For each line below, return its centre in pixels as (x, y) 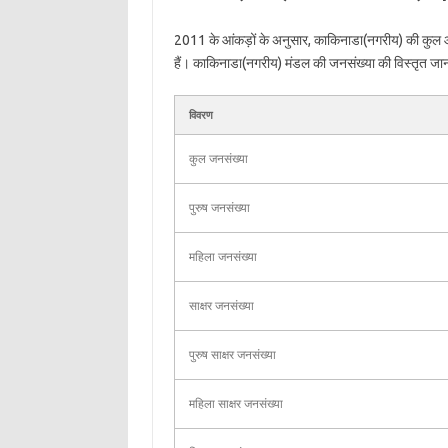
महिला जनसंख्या (222, 256)
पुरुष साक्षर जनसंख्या (232, 354)
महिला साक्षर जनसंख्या (235, 403)
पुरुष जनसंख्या (219, 207)
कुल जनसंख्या (218, 158)
